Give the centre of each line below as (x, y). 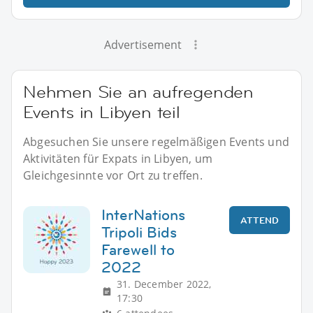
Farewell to (138, 249)
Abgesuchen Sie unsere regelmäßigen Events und (156, 141)
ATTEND (260, 220)
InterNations (143, 214)
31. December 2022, (164, 284)
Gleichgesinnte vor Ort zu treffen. (113, 175)
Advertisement (143, 44)
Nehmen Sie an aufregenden (138, 92)
